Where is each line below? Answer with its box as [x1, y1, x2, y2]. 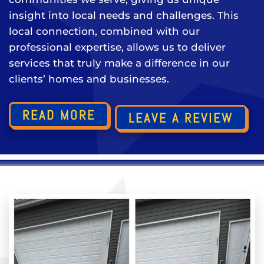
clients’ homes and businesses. [9, 73, 169, 85]
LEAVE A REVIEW [128, 110, 233, 126]
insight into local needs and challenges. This [9, 9, 239, 21]
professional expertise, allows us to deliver [9, 41, 226, 53]
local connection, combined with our [9, 25, 200, 37]
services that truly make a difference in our [9, 57, 230, 69]
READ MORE [22, 107, 95, 123]
